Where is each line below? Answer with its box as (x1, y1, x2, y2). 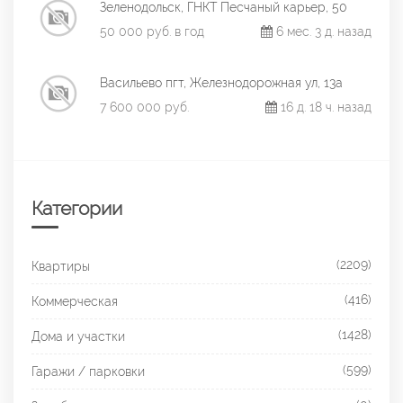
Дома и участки (31, 329, 125, 344)
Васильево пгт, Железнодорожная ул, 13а (100, 76, 343, 90)
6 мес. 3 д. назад (273, 24, 372, 39)
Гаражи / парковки (31, 364, 145, 379)
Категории (31, 197, 122, 219)
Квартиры (31, 259, 90, 273)
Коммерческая (31, 294, 118, 309)
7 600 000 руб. (100, 100, 189, 114)
